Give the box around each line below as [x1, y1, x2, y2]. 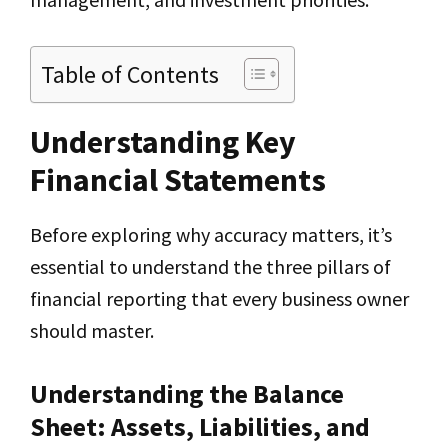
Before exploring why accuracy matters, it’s [30, 222, 392, 247]
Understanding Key [30, 122, 296, 162]
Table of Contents [41, 59, 219, 91]
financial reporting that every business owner [30, 286, 409, 311]
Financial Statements [30, 160, 326, 200]
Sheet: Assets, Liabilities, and [30, 410, 370, 443]
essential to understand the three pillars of [30, 254, 391, 279]
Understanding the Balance [30, 377, 344, 410]
